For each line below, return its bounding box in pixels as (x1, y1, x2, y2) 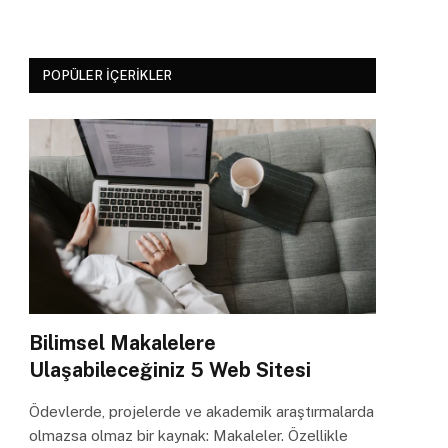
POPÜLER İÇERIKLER (43, 67, 173, 83)
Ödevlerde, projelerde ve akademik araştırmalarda (29, 402, 374, 420)
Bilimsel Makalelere (29, 330, 216, 355)
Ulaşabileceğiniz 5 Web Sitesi (29, 357, 311, 382)
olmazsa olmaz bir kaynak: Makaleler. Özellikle (29, 426, 348, 444)
